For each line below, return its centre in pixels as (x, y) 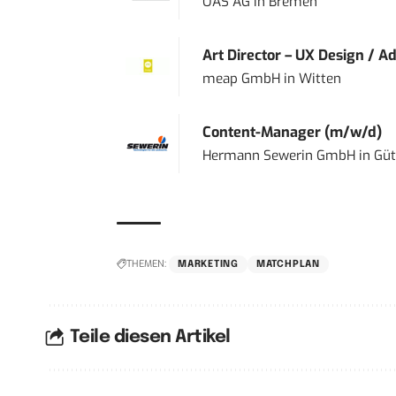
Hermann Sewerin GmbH (278, 155)
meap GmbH (241, 78)
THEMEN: (146, 263)
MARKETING (208, 264)
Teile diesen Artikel (150, 337)
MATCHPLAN (288, 264)
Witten (320, 78)
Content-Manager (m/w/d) (292, 132)
